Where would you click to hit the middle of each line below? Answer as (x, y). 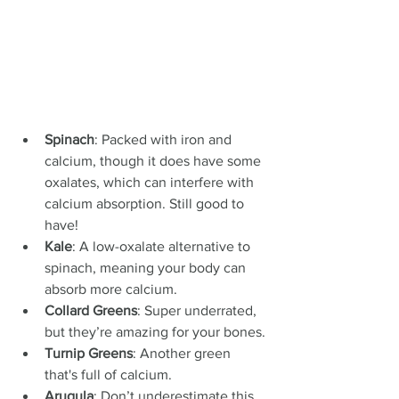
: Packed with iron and (165, 139)
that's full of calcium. (108, 374)
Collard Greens (91, 310)
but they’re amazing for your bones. (155, 331)
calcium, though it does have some (155, 160)
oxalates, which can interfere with (151, 182)
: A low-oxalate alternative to (163, 246)
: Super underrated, (199, 310)
